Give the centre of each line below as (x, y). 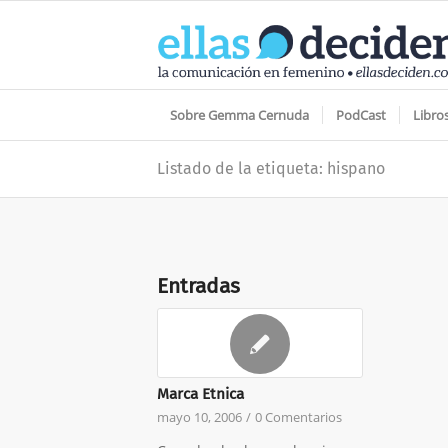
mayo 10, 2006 (199, 417)
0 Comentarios (298, 417)
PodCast (361, 115)
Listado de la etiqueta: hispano (271, 168)
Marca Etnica (200, 394)
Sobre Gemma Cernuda (239, 115)
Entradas (198, 286)
